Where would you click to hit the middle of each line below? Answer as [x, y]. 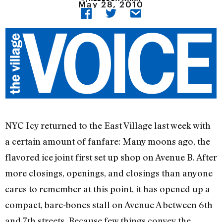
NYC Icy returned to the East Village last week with [108, 126]
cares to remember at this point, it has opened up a [108, 189]
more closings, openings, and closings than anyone [109, 173]
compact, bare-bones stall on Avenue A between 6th [109, 205]
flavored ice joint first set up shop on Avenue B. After [111, 157]
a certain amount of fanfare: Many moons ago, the [108, 141]
